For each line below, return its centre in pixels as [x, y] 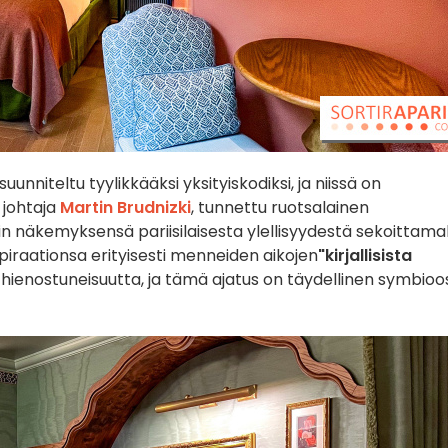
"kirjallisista [365, 255]
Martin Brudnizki [125, 207]
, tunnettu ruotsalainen [280, 207]
